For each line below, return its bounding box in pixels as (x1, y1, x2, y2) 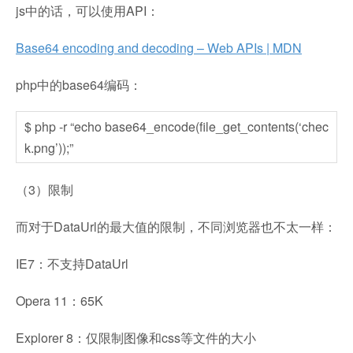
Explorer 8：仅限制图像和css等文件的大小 (16, 329, 256, 347)
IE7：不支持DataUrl (16, 255, 128, 273)
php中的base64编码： (16, 76, 142, 94)
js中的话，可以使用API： (16, 2, 159, 20)
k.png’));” (24, 139, 73, 157)
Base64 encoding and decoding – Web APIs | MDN (16, 39, 302, 57)
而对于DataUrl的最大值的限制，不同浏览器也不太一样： (16, 217, 336, 236)
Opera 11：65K (16, 292, 103, 310)
